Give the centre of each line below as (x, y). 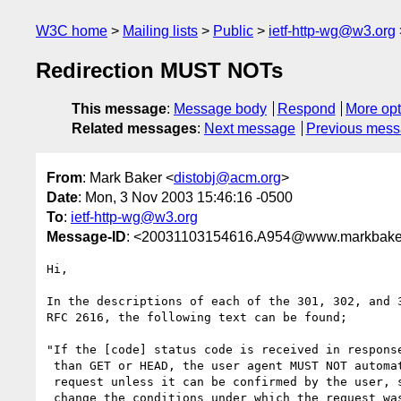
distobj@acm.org (227, 177)
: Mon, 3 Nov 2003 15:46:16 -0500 (185, 197)
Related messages (134, 129)
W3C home (72, 31)
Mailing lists (160, 31)
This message (119, 109)
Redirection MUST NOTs (159, 71)
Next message (250, 129)
